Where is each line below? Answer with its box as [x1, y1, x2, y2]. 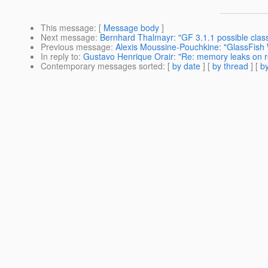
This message [41, 22, 94, 34]
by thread [212, 60, 248, 72]
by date [172, 60, 200, 72]
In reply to [41, 50, 78, 63]
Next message [41, 31, 95, 44]
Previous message [41, 41, 111, 53]
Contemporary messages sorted [41, 60, 163, 72]
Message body [103, 22, 159, 34]
